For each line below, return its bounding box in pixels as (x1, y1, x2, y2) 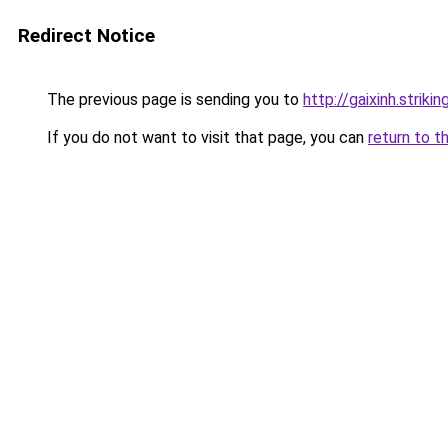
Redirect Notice (18, 24, 155, 47)
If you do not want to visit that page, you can (43, 128, 368, 147)
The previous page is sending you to (43, 90, 303, 109)
